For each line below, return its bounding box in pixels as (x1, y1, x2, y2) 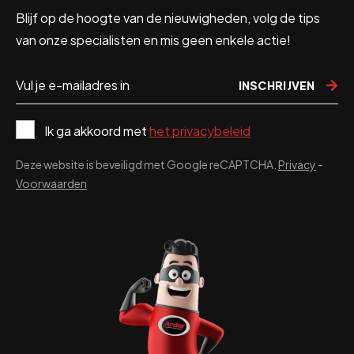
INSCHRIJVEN (238, 77, 318, 92)
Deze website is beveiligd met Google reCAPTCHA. (16, 156, 278, 171)
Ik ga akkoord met (44, 122, 149, 139)
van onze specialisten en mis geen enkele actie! (16, 31, 291, 48)
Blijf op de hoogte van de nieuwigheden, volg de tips (16, 9, 320, 26)
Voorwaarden (16, 175, 87, 190)
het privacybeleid (149, 122, 250, 139)
